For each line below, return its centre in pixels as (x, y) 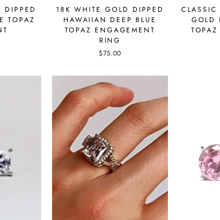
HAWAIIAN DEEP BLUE (110, 19)
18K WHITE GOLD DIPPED (110, 9)
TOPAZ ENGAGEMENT (110, 30)
